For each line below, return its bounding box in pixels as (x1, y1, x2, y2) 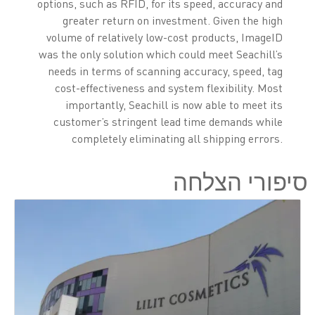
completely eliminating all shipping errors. (72, 131, 283, 146)
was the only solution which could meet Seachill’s (39, 46, 283, 61)
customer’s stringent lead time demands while (53, 114, 283, 129)
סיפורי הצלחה (173, 167, 308, 195)
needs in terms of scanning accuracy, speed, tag (48, 63, 283, 78)
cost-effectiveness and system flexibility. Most (55, 80, 283, 95)
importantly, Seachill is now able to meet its (65, 97, 283, 112)
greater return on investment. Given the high (63, 13, 283, 27)
